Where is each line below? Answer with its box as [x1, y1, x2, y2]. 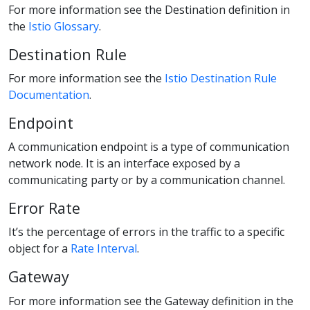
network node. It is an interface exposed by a [8, 156, 240, 172]
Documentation [8, 87, 89, 103]
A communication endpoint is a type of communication [8, 139, 289, 155]
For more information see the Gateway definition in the [8, 293, 293, 309]
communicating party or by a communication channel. [8, 172, 285, 188]
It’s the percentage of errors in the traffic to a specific [8, 224, 284, 240]
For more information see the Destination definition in [8, 1, 290, 17]
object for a [8, 241, 71, 257]
